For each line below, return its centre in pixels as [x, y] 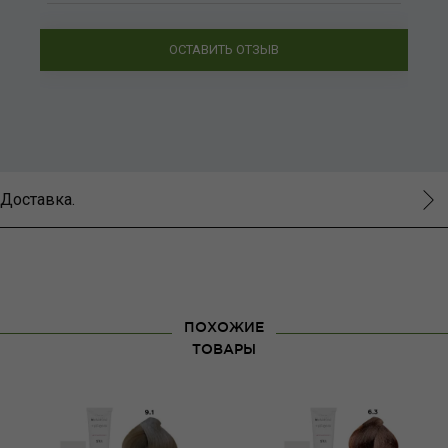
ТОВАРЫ [224, 349]
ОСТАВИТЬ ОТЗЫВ [224, 50]
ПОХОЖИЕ [224, 327]
